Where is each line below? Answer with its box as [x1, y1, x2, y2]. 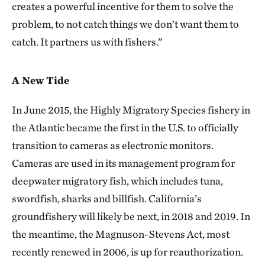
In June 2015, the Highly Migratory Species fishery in [12, 104, 250, 116]
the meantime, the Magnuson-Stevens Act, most [12, 228, 230, 240]
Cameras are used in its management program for [12, 157, 235, 169]
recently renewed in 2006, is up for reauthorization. [12, 245, 243, 258]
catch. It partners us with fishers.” [12, 35, 163, 48]
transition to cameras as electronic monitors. [12, 139, 214, 151]
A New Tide [12, 74, 69, 86]
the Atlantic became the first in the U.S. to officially [12, 121, 238, 134]
